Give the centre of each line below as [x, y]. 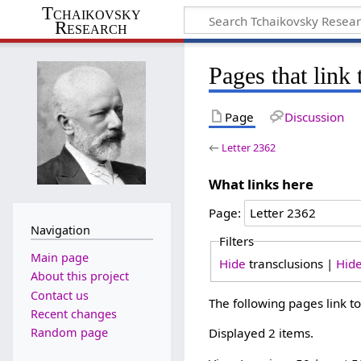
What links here [261, 184]
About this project [79, 276]
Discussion [314, 116]
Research [91, 27]
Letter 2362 [249, 147]
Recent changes [73, 313]
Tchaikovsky [91, 13]
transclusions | [290, 263]
